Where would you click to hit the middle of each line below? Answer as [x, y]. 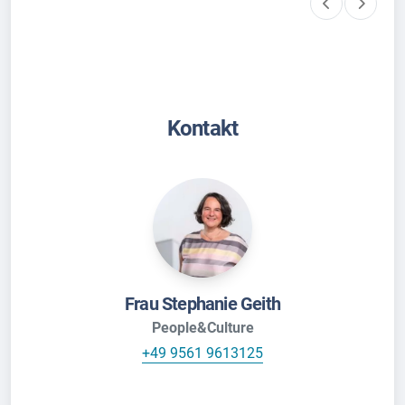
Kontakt [202, 127]
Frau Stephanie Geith [202, 303]
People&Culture [202, 327]
